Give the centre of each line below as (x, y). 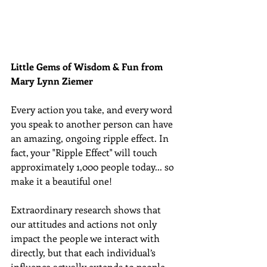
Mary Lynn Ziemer (53, 80)
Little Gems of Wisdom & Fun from (88, 66)
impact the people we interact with (86, 238)
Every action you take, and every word (93, 109)
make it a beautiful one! (63, 181)
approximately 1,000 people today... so (94, 166)
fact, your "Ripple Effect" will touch (85, 152)
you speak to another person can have (93, 123)
